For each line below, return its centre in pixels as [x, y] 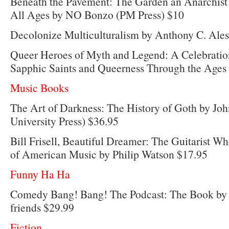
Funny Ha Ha [40, 174]
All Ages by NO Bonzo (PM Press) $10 [97, 15]
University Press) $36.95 [64, 121]
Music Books [39, 88]
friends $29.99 [42, 208]
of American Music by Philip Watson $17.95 [109, 154]
